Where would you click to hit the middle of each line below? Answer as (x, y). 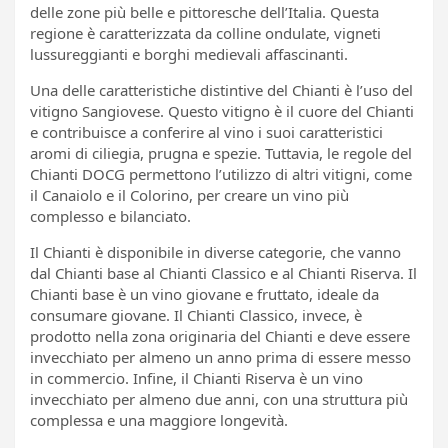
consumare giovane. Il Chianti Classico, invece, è (196, 314)
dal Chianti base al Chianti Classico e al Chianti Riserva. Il (223, 272)
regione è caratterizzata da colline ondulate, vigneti (205, 32)
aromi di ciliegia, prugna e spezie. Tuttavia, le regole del (221, 152)
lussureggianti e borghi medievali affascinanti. (189, 53)
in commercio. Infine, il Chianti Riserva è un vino (196, 377)
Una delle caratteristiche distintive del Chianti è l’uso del (221, 89)
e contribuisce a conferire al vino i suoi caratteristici (206, 131)
